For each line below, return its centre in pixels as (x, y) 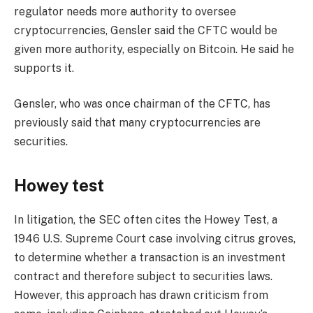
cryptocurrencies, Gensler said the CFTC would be (146, 30)
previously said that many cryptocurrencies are (137, 123)
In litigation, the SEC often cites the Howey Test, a (146, 220)
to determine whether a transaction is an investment (150, 258)
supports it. (44, 68)
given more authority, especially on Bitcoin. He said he (154, 49)
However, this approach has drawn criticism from (141, 296)
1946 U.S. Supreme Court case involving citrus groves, (155, 239)
